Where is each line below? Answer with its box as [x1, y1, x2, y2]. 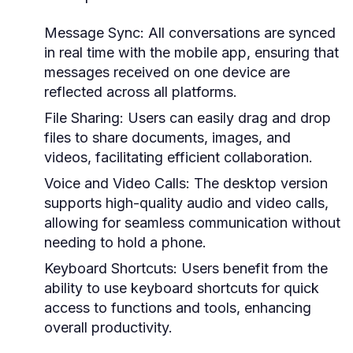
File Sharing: [44, 110, 124, 126]
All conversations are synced [144, 24, 336, 41]
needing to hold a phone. [44, 234, 206, 251]
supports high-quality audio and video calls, [44, 195, 329, 211]
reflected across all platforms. [44, 84, 237, 100]
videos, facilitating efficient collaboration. [44, 149, 313, 165]
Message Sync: [44, 24, 144, 41]
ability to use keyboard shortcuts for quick [44, 280, 319, 296]
